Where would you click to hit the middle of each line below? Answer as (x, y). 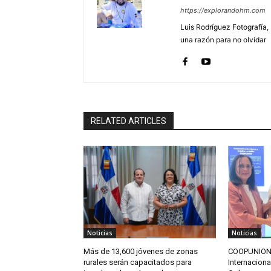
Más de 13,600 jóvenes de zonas (141, 252)
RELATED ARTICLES (129, 121)
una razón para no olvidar (223, 40)
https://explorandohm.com (223, 11)
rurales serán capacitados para (138, 263)
